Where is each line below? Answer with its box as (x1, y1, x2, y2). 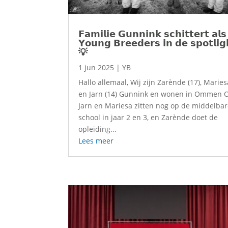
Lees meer (78, 136, 114, 146)
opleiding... (78, 124, 117, 134)
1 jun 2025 (78, 63, 115, 73)
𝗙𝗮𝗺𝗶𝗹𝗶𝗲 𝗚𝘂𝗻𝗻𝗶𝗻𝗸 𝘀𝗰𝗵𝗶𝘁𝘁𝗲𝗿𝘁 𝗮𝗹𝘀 (78, 27, 227, 40)
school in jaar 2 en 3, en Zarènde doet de (78, 112, 218, 123)
